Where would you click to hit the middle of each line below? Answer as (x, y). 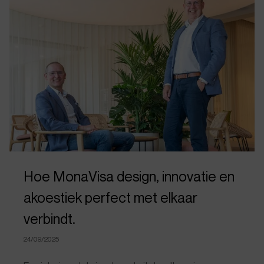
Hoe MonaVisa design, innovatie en (129, 176)
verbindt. (49, 219)
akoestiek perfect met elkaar (110, 197)
